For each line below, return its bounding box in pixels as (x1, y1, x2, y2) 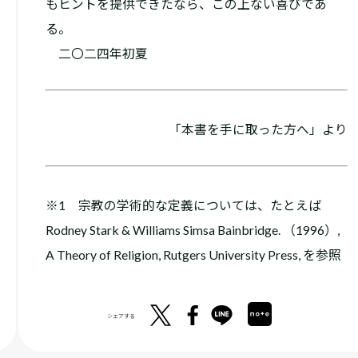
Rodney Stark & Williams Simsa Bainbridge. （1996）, (45, 221, 340, 237)
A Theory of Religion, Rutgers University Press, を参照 (45, 246, 341, 262)
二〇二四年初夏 (45, 46, 148, 62)
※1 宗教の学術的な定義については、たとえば (45, 197, 321, 213)
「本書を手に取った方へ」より (168, 121, 348, 137)
